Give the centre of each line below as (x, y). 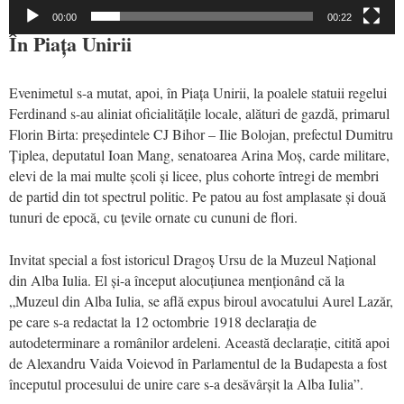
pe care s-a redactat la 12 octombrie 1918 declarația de (163, 322)
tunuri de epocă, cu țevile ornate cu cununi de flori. (153, 217)
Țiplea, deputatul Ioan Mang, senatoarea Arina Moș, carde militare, (199, 155)
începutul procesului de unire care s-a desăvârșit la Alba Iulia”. (186, 384)
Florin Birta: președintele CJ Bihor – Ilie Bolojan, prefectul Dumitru (201, 134)
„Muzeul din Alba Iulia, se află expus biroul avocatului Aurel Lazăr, (201, 301)
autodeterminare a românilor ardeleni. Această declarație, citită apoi (199, 343)
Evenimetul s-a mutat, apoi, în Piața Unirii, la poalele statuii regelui (198, 93)
